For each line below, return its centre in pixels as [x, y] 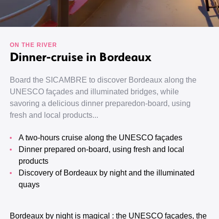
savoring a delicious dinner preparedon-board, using [100, 103]
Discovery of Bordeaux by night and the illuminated [22, 173]
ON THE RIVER [33, 45]
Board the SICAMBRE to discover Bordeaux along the [103, 80]
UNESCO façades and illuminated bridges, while [94, 92]
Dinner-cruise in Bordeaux [81, 56]
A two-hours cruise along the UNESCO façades [103, 138]
